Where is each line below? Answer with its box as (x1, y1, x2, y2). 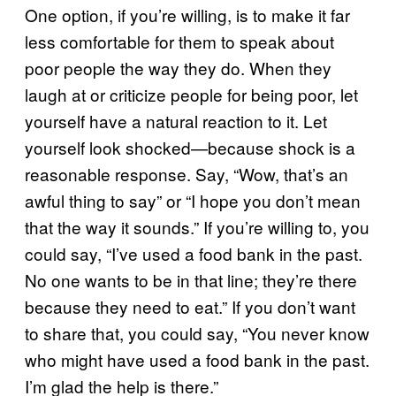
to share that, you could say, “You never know (25, 320, 369, 345)
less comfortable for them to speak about (25, 28, 334, 53)
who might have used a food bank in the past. (25, 346, 369, 371)
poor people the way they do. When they (25, 55, 331, 80)
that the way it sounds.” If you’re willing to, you (25, 214, 369, 239)
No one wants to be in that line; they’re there (25, 267, 357, 292)
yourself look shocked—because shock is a (25, 134, 355, 159)
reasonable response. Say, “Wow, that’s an (25, 161, 348, 186)
